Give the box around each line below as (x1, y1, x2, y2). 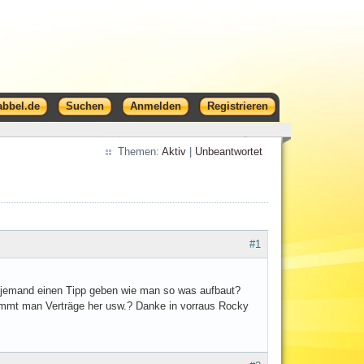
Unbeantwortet (194, 145, 262, 158)
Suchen (65, 100, 104, 112)
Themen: (117, 145, 162, 158)
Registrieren (206, 100, 268, 112)
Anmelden (129, 100, 181, 112)
